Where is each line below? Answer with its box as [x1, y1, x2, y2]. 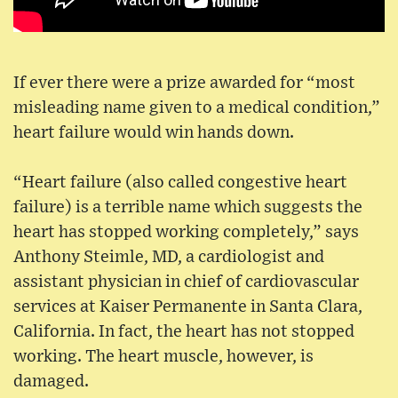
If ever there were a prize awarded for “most [13, 74, 355, 92]
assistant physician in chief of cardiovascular [13, 273, 359, 291]
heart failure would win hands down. [13, 123, 294, 141]
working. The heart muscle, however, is [13, 347, 314, 365]
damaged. [13, 372, 89, 390]
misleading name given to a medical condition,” [13, 99, 380, 116]
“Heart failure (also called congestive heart [13, 173, 347, 191]
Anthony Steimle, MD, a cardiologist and [13, 248, 324, 266]
